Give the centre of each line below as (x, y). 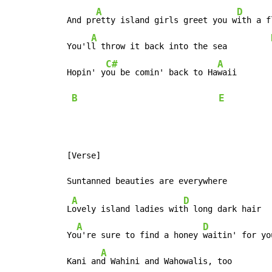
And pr (79, 20)
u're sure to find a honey (140, 235)
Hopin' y (84, 72)
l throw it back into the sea (181, 46)
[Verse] (81, 155)
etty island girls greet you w (166, 20)
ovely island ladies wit (127, 209)
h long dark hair (222, 209)
